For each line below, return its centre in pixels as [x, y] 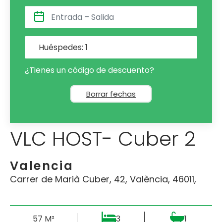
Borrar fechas [111, 94]
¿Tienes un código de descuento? [89, 70]
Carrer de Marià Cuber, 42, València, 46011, [103, 179]
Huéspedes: [61, 47]
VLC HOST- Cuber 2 [103, 139]
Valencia [42, 166]
